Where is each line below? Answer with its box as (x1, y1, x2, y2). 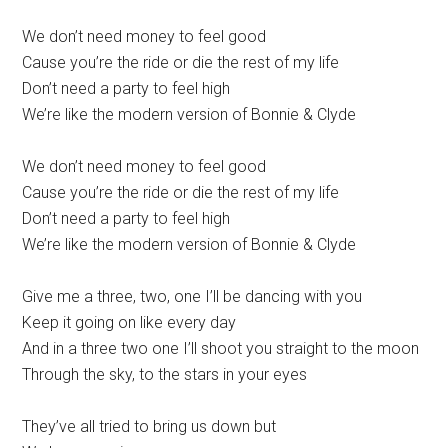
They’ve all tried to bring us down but (22, 417, 277, 437)
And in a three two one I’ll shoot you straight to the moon (22, 339, 420, 359)
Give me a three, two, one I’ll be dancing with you (22, 287, 363, 307)
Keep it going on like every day (22, 313, 237, 333)
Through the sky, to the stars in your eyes (22, 365, 308, 385)
